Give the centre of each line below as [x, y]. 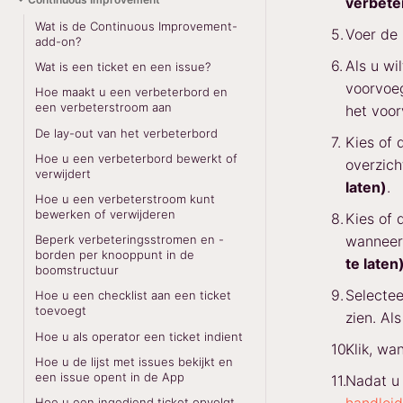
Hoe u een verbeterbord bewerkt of [137, 158]
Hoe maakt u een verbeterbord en [132, 92]
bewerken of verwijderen [106, 215]
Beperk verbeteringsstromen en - [130, 240]
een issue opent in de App [110, 376]
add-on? [58, 42]
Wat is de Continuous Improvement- [137, 27]
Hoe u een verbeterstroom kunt [125, 199]
